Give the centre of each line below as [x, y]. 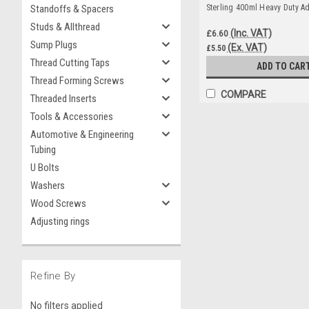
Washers [48, 186]
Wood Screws [58, 203]
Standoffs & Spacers [72, 9]
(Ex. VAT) [247, 47]
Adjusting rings [60, 221]
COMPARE [243, 94]
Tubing [43, 150]
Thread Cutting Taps [70, 63]
